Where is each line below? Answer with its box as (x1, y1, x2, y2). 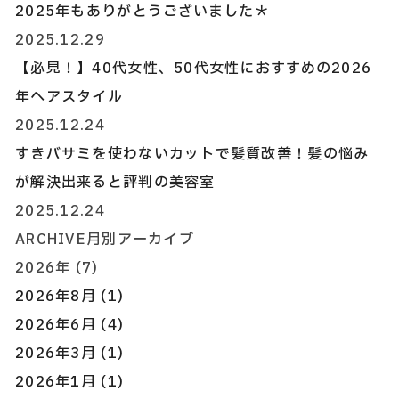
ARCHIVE (15, 229, 86, 250)
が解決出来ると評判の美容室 (15, 172, 216, 193)
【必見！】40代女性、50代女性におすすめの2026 (15, 58, 372, 79)
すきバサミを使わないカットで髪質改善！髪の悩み (15, 143, 370, 165)
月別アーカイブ (85, 229, 194, 250)
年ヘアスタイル (15, 86, 123, 108)
